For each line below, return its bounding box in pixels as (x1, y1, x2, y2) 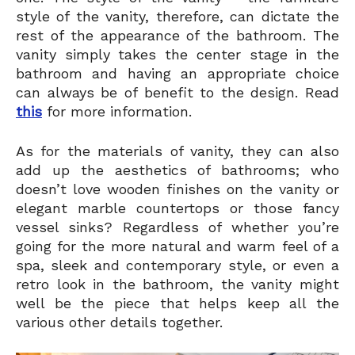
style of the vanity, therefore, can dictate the (16, 8, 339, 25)
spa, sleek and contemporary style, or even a (16, 257, 339, 274)
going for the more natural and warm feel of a (16, 238, 339, 255)
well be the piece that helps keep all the (16, 295, 339, 312)
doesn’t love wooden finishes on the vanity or (16, 181, 339, 198)
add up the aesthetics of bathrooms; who (16, 162, 339, 179)
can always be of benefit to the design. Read (16, 84, 339, 101)
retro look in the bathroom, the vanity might (16, 276, 339, 293)
